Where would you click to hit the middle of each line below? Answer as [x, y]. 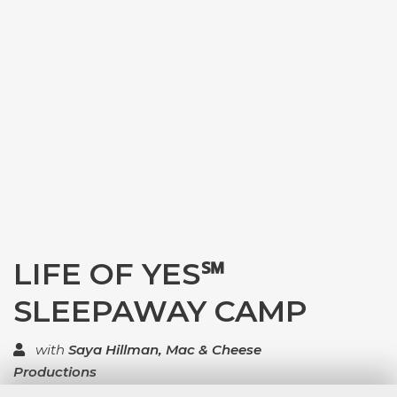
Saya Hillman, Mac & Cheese [165, 350]
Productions [55, 372]
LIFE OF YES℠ [119, 274]
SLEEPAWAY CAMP [160, 311]
